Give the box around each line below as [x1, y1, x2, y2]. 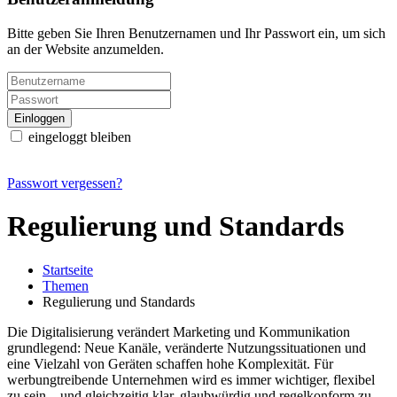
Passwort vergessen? [7, 175, 122, 191]
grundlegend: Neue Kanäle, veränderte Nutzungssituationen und [7, 339, 366, 355]
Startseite [43, 261, 93, 277]
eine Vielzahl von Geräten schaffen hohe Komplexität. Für [7, 355, 333, 371]
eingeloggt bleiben [25, 128, 131, 144]
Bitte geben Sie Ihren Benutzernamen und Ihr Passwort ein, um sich [7, 25, 385, 41]
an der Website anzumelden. [7, 41, 164, 57]
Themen [43, 277, 89, 293]
